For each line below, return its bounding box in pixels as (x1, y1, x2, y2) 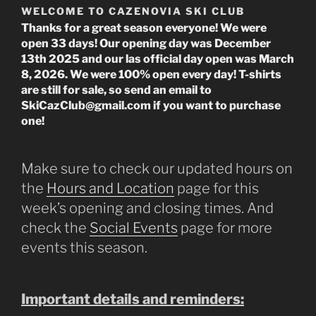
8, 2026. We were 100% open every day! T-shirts (21, 67, 281, 81)
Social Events (90, 219, 178, 236)
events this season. (21, 238, 147, 256)
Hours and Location (47, 179, 174, 197)
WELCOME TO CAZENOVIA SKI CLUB (21, 5, 245, 18)
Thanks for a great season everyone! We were (21, 20, 267, 35)
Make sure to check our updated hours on (21, 159, 293, 177)
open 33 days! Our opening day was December (21, 36, 271, 50)
